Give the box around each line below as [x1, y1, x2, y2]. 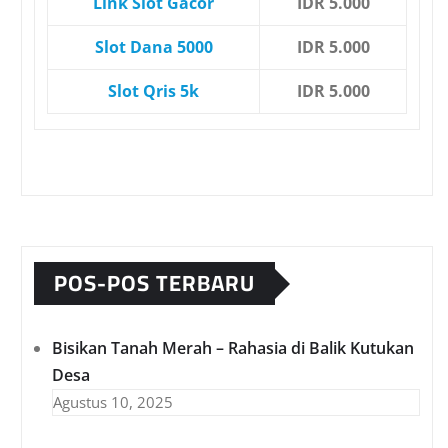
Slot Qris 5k [108, 80, 199, 103]
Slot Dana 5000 [94, 36, 213, 59]
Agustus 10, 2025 [53, 392, 173, 413]
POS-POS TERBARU [54, 262, 255, 305]
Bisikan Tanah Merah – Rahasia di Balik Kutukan [52, 337, 414, 360]
